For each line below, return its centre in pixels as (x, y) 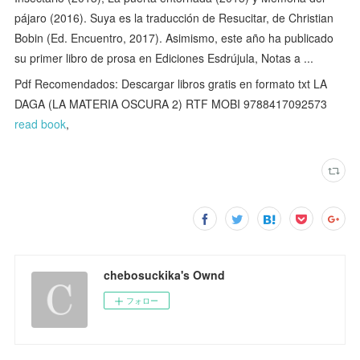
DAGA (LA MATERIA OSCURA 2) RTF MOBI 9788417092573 (171, 104)
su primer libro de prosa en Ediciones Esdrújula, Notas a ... (164, 58)
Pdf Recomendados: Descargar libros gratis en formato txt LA (171, 84)
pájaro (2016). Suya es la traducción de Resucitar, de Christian (174, 18)
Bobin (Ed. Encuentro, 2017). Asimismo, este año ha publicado (174, 38)
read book (41, 124)
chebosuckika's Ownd (165, 275)
